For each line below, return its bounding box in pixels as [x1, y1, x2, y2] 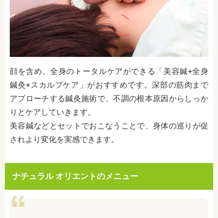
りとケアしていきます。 [10, 107, 95, 117]
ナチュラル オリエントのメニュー [12, 171, 138, 181]
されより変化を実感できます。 [10, 134, 119, 144]
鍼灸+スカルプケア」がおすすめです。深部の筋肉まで [10, 80, 208, 90]
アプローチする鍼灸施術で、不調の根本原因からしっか [10, 93, 208, 103]
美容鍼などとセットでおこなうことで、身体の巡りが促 [10, 121, 208, 130]
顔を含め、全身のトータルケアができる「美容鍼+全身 [10, 66, 208, 76]
